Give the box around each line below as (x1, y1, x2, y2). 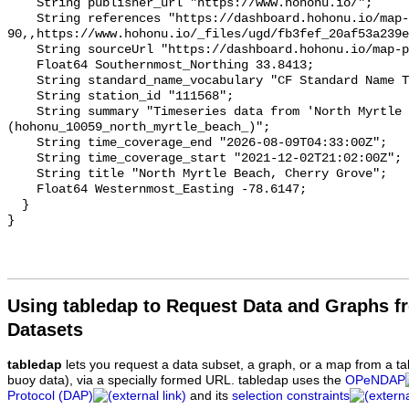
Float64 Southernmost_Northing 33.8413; (7, 58, 37, 73)
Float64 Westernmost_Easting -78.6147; (7, 183, 37, 197)
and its (186, 389, 232, 404)
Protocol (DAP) (7, 389, 93, 404)
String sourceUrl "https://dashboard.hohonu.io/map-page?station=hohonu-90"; (7, 43, 37, 58)
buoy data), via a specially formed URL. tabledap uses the (7, 373, 345, 388)
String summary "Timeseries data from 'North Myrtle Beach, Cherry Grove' (7, 105, 37, 120)
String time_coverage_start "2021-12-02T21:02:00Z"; (7, 152, 37, 166)
